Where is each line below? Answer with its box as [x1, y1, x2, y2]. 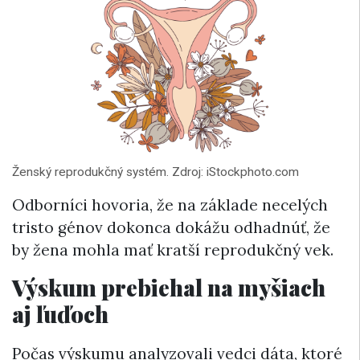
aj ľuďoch [12, 298, 108, 329]
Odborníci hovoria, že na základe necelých [12, 194, 328, 215]
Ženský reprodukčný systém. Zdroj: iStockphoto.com [12, 164, 299, 179]
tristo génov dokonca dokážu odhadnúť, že [12, 217, 330, 237]
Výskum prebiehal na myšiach [12, 272, 325, 302]
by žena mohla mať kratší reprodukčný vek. [12, 239, 333, 260]
